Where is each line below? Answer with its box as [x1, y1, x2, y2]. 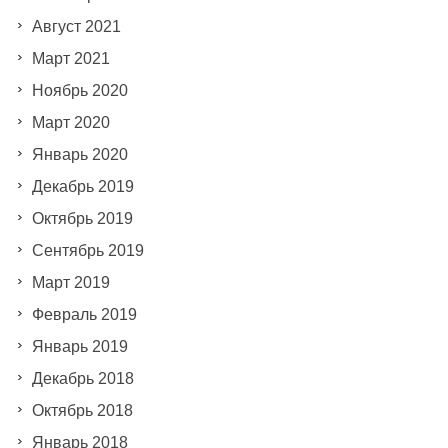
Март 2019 [31, 273, 110, 291]
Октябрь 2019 [31, 209, 133, 227]
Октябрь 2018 [31, 401, 133, 419]
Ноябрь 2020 [31, 81, 128, 99]
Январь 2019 [31, 337, 128, 355]
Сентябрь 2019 [31, 241, 144, 259]
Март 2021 [31, 49, 110, 67]
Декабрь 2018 [31, 369, 134, 387]
